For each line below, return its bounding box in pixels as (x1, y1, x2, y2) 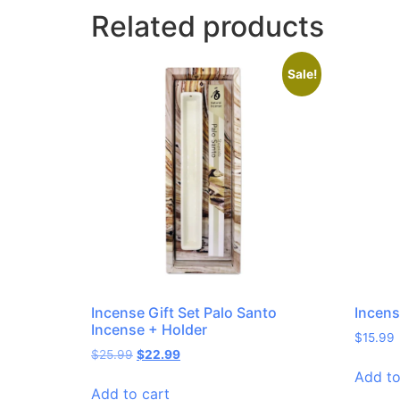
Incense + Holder (91, 320, 207, 338)
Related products (91, 9, 324, 45)
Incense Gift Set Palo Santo (91, 303, 277, 321)
